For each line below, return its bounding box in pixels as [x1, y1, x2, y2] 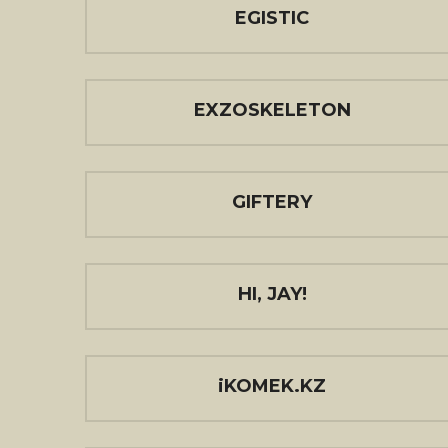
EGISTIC [235, 7, 309, 29]
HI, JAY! [237, 283, 307, 305]
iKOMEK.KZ [218, 375, 326, 397]
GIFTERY [232, 191, 312, 213]
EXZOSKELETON [193, 99, 351, 121]
